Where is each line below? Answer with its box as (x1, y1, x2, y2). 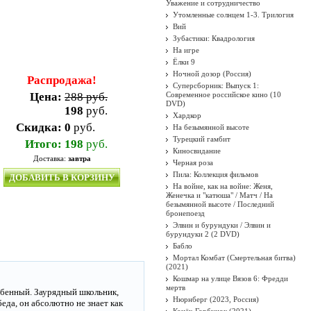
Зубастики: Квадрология (173, 34, 255, 42)
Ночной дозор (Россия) (173, 69, 251, 78)
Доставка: (33, 154, 68, 162)
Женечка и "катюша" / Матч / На (166, 191, 273, 199)
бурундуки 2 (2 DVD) (166, 230, 239, 238)
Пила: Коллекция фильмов (173, 170, 258, 178)
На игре (173, 46, 199, 54)
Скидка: (16, 121, 62, 134)
